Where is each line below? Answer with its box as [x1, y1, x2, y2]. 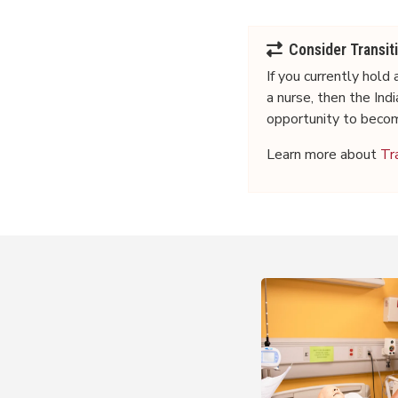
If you [267, 66, 305, 86]
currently [304, 66, 360, 86]
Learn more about [267, 144, 381, 164]
